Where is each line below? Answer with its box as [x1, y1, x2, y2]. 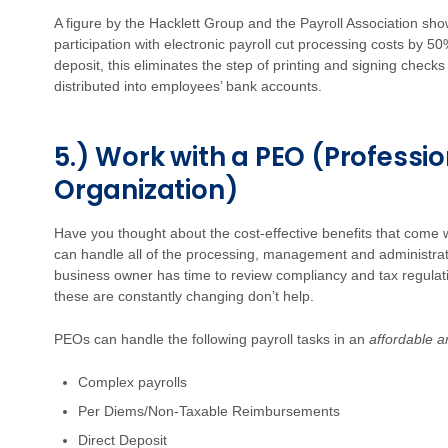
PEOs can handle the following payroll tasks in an [54, 331, 369, 347]
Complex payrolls [78, 374, 187, 390]
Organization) [54, 172, 239, 208]
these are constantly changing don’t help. [54, 288, 314, 304]
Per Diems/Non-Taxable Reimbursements [78, 403, 340, 419]
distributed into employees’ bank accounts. [54, 78, 322, 94]
